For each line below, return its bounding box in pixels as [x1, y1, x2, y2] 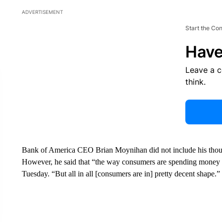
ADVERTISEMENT [21, 9, 63, 15]
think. [185, 77, 206, 87]
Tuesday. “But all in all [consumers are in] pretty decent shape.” [21, 169, 220, 178]
